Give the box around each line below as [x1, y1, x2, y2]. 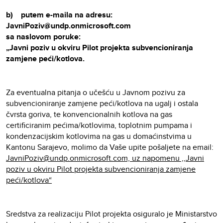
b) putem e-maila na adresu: [6, 9, 112, 21]
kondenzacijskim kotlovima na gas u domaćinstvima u [6, 130, 192, 142]
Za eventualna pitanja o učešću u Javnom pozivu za [6, 87, 185, 99]
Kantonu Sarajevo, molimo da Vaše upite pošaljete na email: [6, 141, 214, 153]
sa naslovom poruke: [6, 31, 83, 43]
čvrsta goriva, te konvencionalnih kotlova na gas [6, 109, 172, 120]
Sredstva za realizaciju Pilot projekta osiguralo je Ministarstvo [6, 208, 217, 220]
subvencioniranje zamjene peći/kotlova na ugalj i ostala [6, 98, 198, 110]
